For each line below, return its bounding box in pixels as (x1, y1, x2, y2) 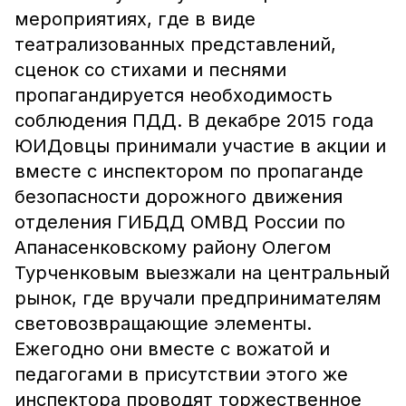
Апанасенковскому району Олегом (14, 237, 332, 258)
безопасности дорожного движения (14, 186, 343, 208)
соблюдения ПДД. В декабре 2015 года (14, 110, 373, 131)
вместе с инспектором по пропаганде (14, 160, 363, 182)
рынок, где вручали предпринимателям (14, 287, 382, 309)
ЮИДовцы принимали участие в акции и (14, 135, 386, 157)
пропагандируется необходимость (14, 84, 333, 106)
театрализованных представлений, (14, 34, 336, 55)
